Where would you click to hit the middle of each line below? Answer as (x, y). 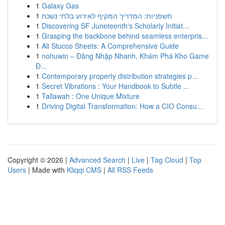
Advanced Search (97, 160)
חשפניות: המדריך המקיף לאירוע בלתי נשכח (107, 16)
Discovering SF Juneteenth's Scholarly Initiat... (115, 26)
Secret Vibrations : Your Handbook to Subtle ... (116, 86)
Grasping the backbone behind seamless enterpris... (125, 36)
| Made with (46, 170)
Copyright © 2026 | (38, 160)
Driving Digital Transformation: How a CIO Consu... (122, 106)
